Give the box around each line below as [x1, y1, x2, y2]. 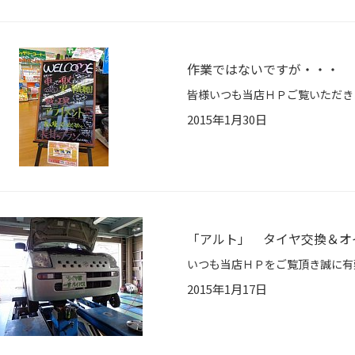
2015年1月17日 [187, 281, 267, 298]
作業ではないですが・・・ [187, 59, 339, 79]
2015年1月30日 [187, 111, 267, 128]
